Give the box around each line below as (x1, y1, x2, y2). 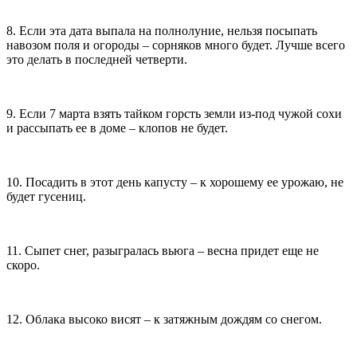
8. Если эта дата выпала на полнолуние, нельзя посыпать (6, 23, 317, 37)
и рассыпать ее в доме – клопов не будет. (6, 120, 228, 135)
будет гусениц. (6, 189, 86, 203)
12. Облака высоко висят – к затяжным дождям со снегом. (6, 312, 322, 326)
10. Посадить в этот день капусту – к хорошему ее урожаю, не (6, 175, 343, 189)
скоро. (6, 257, 40, 272)
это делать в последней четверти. (6, 52, 187, 66)
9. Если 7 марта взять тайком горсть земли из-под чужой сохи (6, 106, 342, 120)
